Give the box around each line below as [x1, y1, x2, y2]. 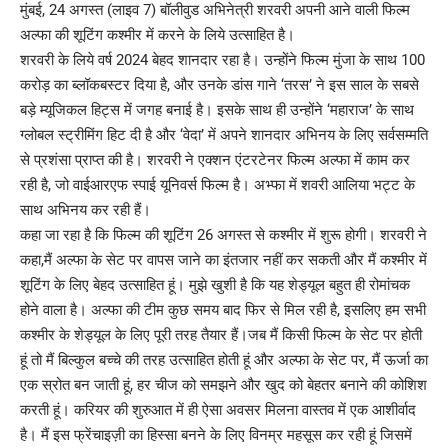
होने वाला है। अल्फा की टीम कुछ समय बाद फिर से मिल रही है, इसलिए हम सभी [20, 300, 426, 319]
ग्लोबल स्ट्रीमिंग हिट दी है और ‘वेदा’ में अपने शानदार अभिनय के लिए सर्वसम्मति [20, 125, 428, 144]
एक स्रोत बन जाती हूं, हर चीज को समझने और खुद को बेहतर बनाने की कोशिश [20, 375, 427, 394]
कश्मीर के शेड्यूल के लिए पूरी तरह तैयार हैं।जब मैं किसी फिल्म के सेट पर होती [20, 325, 422, 344]
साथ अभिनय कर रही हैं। [20, 200, 151, 219]
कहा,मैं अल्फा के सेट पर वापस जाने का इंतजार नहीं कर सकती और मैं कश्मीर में [20, 250, 427, 269]
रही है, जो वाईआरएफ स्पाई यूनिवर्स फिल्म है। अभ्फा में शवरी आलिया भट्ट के [20, 175, 415, 194]
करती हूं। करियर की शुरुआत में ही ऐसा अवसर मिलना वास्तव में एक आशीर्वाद [20, 400, 416, 419]
